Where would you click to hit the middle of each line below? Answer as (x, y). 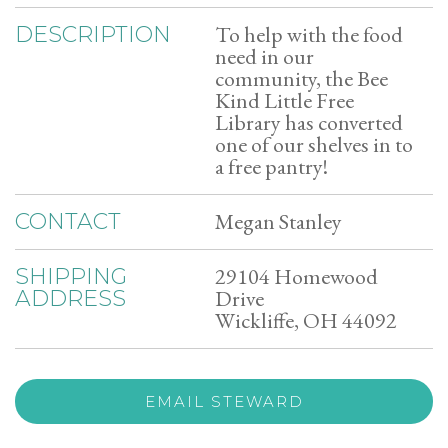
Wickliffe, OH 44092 (306, 320)
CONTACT (68, 221)
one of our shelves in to (314, 144)
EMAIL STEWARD (224, 401)
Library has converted (309, 122)
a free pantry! (271, 166)
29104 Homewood (296, 276)
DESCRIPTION (93, 34)
